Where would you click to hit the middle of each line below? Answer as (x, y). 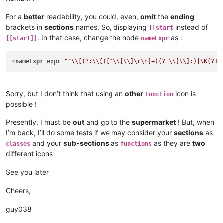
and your (47, 143)
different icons (29, 154)
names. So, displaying (111, 27)
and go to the (108, 122)
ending (182, 16)
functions (136, 144)
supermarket (154, 122)
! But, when (195, 122)
